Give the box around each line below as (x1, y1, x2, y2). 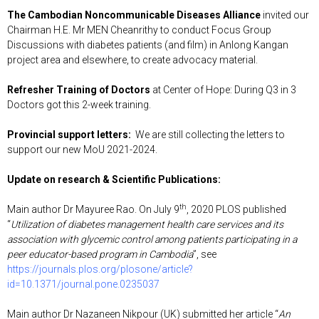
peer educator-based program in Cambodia (7, 248, 193, 260)
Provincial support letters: (7, 128, 133, 140)
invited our (261, 9, 309, 21)
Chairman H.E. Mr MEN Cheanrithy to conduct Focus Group (7, 23, 271, 36)
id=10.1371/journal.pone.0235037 (7, 278, 159, 290)
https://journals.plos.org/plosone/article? (7, 263, 193, 275)
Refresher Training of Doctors (7, 83, 150, 95)
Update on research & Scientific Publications (7, 173, 218, 185)
